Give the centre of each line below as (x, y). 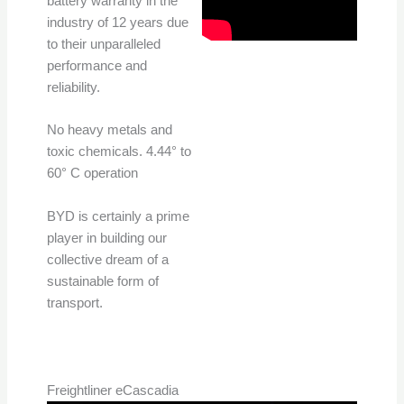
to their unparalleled (103, 44)
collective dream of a (107, 259)
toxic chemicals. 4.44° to (119, 152)
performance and (96, 65)
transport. (76, 303)
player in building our (106, 238)
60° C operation (94, 174)
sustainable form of (102, 281)
